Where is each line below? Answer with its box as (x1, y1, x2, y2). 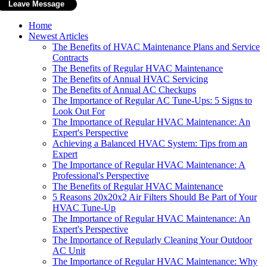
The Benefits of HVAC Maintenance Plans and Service (52, 41, 260, 52)
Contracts (52, 52, 88, 63)
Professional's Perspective (52, 170, 149, 181)
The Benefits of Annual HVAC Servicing (52, 73, 208, 84)
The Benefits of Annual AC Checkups (52, 84, 196, 95)
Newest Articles (29, 30, 88, 41)
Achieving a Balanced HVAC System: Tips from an (52, 138, 247, 148)
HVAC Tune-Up (52, 202, 116, 213)
